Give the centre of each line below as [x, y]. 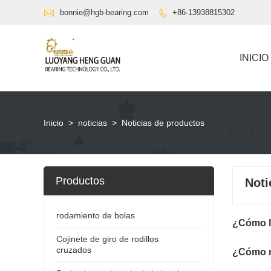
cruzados [74, 250]
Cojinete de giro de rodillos [107, 239]
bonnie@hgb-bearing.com [104, 12]
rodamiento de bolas [96, 215]
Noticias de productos [163, 122]
